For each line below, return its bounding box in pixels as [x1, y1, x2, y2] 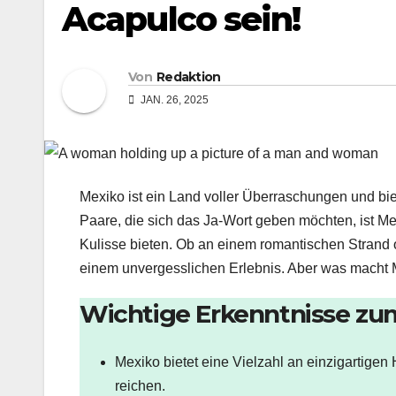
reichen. [115, 377, 165, 393]
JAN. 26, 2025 [138, 94, 209, 107]
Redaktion [156, 69, 221, 86]
